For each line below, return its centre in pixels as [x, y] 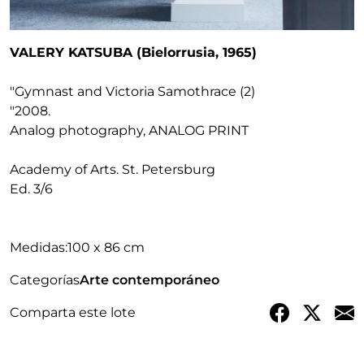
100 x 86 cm [106, 247]
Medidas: [39, 247]
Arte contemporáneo [149, 279]
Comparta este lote [73, 312]
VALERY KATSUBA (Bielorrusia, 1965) [133, 52]
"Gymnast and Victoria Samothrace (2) [132, 91]
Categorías [45, 279]
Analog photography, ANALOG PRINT [129, 130]
